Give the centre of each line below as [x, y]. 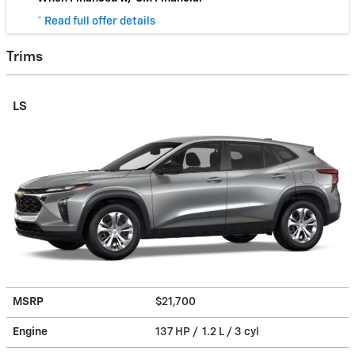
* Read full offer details [96, 22]
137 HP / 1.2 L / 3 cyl [208, 332]
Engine [30, 332]
